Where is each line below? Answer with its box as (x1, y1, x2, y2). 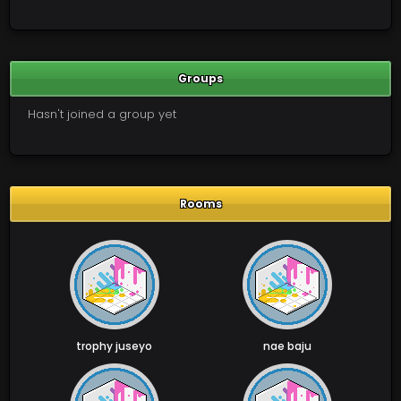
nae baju (262, 338, 311, 354)
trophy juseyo (76, 338, 152, 354)
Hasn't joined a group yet (28, 106, 176, 123)
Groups (178, 71, 223, 86)
